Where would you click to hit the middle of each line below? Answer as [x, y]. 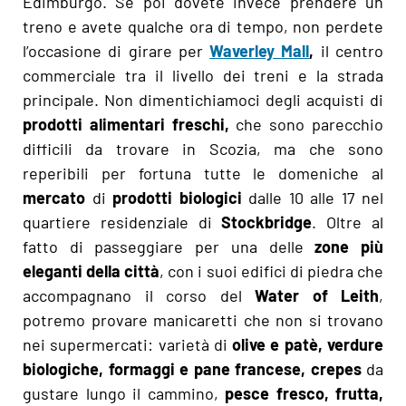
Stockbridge [267, 222]
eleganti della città [92, 271]
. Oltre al [348, 222]
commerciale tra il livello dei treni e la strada [203, 75]
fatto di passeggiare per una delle [163, 246]
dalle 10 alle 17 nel [312, 197]
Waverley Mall [260, 50]
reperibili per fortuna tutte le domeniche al [203, 173]
